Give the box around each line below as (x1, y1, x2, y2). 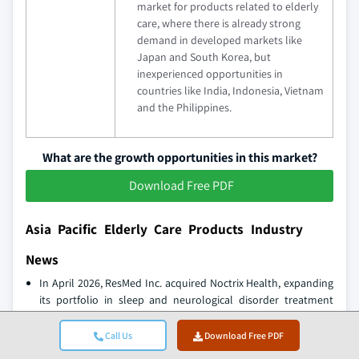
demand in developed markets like (137, 32, 302, 47)
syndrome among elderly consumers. (39, 325, 216, 341)
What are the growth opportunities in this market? (42, 148, 317, 166)
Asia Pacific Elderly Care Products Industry (26, 219, 303, 238)
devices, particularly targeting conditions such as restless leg (39, 309, 333, 324)
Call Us (103, 329, 132, 341)
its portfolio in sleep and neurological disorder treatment (39, 292, 333, 307)
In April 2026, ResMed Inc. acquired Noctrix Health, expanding (39, 275, 333, 290)
